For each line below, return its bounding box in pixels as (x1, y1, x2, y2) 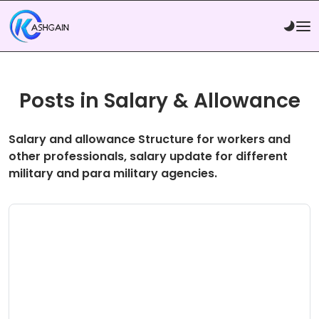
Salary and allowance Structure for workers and (9, 131, 291, 148)
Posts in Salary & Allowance (19, 87, 300, 115)
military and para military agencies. (9, 165, 217, 182)
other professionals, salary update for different (9, 148, 288, 165)
